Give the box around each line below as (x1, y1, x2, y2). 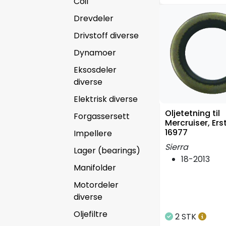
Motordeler (74, 179, 119, 191)
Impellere (74, 127, 112, 139)
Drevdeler (74, 12, 114, 24)
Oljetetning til (165, 107, 220, 119)
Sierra (165, 141, 188, 153)
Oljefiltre (74, 208, 107, 220)
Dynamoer (74, 46, 116, 59)
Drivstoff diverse (74, 29, 139, 41)
